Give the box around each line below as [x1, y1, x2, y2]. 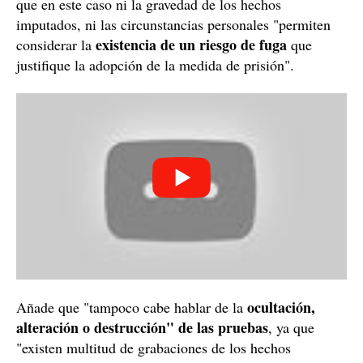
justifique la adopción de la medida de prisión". [16, 55, 294, 75]
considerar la [16, 35, 92, 55]
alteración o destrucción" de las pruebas [16, 316, 268, 338]
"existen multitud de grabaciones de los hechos [16, 337, 291, 357]
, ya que [268, 317, 314, 337]
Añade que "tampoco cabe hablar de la [16, 297, 247, 317]
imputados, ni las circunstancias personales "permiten [16, 15, 331, 35]
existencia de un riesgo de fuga [92, 34, 287, 56]
